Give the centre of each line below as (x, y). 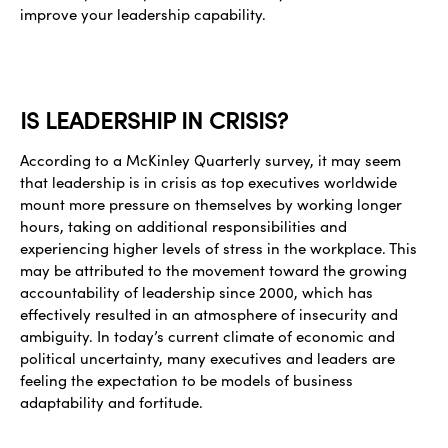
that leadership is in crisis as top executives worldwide (208, 181)
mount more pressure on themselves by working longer (211, 203)
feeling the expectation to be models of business (186, 379)
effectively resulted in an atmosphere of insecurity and (209, 313)
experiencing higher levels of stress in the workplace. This (218, 247)
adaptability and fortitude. (111, 401)
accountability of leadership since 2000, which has (196, 291)
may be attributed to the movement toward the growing (213, 269)
